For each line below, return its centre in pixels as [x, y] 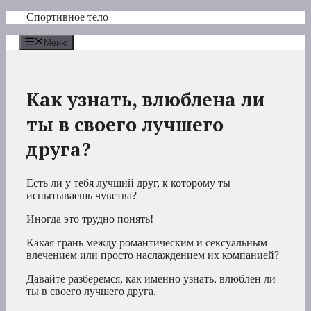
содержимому [37, 41]
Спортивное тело [67, 17]
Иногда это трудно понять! [90, 219]
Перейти [25, 16]
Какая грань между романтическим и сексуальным [147, 243]
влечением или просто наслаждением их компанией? [153, 255]
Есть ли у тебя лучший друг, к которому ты [128, 183]
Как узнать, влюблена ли [145, 99]
